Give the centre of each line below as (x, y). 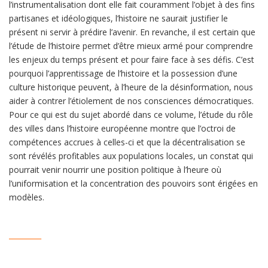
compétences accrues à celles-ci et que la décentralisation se (127, 142)
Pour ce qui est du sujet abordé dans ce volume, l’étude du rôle (131, 114)
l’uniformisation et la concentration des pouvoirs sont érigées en (133, 183)
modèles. (27, 197)
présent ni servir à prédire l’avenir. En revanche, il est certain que (132, 32)
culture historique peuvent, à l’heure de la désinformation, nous (131, 87)
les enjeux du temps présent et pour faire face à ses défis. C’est (132, 59)
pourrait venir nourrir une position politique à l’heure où (115, 169)
